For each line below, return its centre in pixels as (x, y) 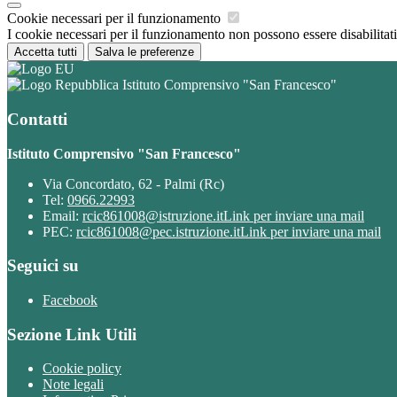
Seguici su (43, 266)
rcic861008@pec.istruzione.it (158, 231)
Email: (62, 215)
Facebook (70, 300)
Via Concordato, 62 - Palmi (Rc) (133, 183)
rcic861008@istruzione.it (153, 215)
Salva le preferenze (144, 52)
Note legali (73, 385)
